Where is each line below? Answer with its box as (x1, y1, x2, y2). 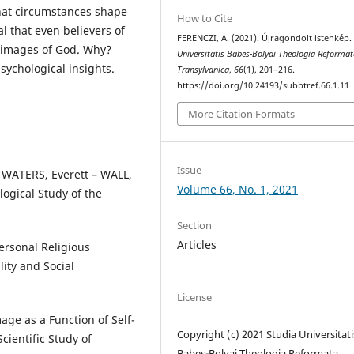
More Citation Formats (188, 106, 296, 121)
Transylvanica (177, 64, 230, 76)
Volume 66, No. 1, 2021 (177, 181, 299, 197)
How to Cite (177, 11, 233, 26)
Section (177, 217, 213, 232)
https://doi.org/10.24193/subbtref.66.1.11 (177, 80, 350, 92)
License (177, 289, 213, 304)
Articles (177, 236, 217, 252)
